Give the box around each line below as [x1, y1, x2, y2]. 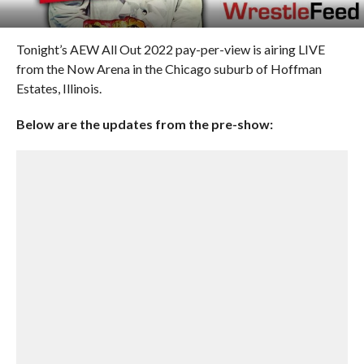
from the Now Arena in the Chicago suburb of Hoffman [15, 61, 322, 76]
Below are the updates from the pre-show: [15, 116, 273, 132]
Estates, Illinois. [15, 80, 102, 96]
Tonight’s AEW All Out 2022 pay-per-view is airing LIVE [15, 41, 325, 57]
